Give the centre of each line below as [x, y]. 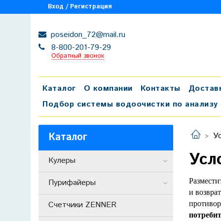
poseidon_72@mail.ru [87, 35]
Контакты [160, 88]
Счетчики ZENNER [82, 205]
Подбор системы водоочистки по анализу [130, 104]
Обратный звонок [77, 56]
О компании [108, 88]
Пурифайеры [72, 183]
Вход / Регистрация [80, 7]
